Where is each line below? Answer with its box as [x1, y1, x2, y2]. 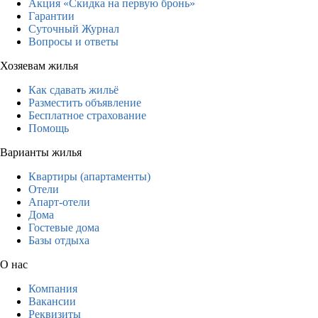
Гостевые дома [28, 221, 99, 234]
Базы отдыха [28, 234, 89, 246]
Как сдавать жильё [28, 83, 119, 96]
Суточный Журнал [28, 22, 119, 35]
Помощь [28, 121, 69, 134]
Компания [28, 282, 77, 295]
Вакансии [28, 295, 76, 307]
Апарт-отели [28, 195, 90, 208]
